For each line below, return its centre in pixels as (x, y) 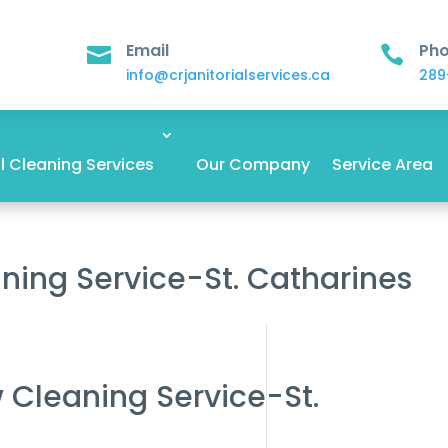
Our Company (252, 164)
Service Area (382, 164)
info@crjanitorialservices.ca (227, 75)
